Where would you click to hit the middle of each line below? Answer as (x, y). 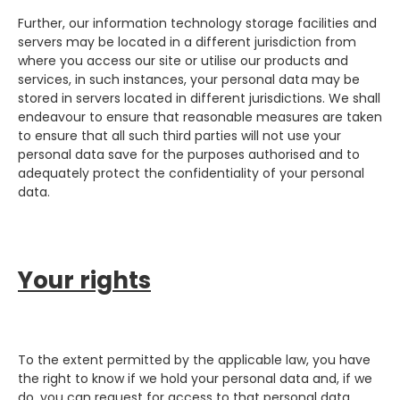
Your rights (84, 281)
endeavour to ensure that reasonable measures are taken (200, 117)
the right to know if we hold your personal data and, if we (195, 379)
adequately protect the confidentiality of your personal (191, 174)
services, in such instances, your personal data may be (189, 80)
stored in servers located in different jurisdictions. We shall (199, 99)
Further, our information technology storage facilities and (197, 24)
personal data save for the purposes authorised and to (189, 155)
